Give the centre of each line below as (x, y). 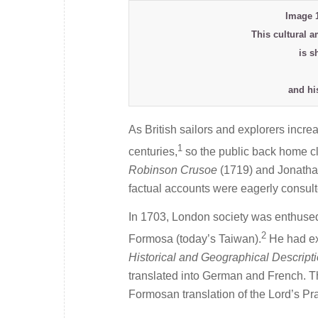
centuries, (153, 152)
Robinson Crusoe (173, 170)
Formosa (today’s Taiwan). (195, 239)
